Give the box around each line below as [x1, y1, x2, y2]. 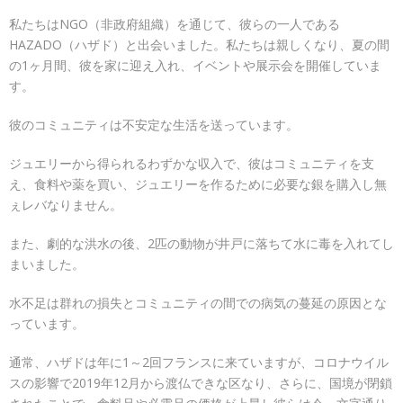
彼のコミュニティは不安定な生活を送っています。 [9, 116, 299, 133]
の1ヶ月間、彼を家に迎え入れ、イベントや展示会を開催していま [9, 57, 381, 74]
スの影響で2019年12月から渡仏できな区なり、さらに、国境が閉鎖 [9, 374, 392, 391]
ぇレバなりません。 [9, 196, 122, 213]
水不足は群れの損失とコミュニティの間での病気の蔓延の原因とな [9, 294, 387, 311]
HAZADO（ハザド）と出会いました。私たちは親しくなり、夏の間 [9, 36, 390, 53]
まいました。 [9, 255, 85, 273]
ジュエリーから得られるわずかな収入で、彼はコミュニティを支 [9, 155, 374, 172]
